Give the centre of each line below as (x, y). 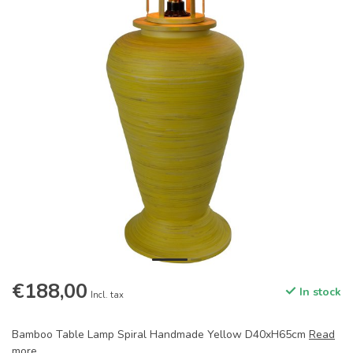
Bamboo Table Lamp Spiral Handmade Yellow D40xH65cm (160, 335)
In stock (319, 292)
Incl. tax (107, 295)
